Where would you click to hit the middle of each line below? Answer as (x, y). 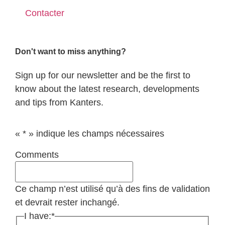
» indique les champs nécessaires (95, 133)
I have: (37, 216)
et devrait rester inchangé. (67, 203)
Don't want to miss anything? (71, 52)
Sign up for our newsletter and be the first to (103, 76)
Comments (37, 155)
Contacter (45, 13)
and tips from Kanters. (59, 103)
